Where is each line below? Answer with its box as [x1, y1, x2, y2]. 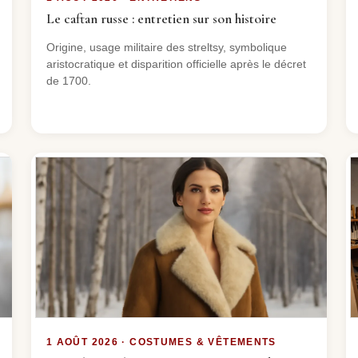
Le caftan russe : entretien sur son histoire [46, 10, 276, 27]
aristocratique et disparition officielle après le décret [46, 57, 306, 70]
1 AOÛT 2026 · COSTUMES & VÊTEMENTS [46, 337, 276, 348]
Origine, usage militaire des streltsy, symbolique [46, 40, 287, 54]
